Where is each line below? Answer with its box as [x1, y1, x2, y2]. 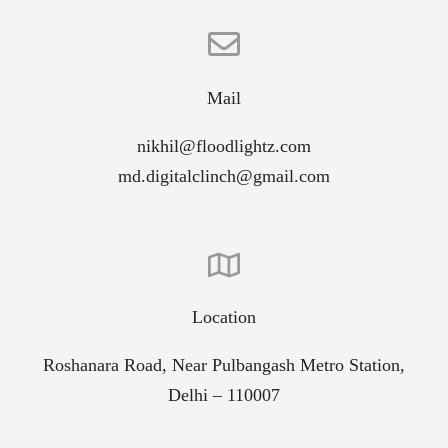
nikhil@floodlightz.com [137, 136, 311, 156]
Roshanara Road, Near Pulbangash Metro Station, [43, 355, 405, 376]
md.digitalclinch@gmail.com [118, 166, 330, 186]
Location [192, 307, 256, 328]
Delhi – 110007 [168, 385, 280, 406]
